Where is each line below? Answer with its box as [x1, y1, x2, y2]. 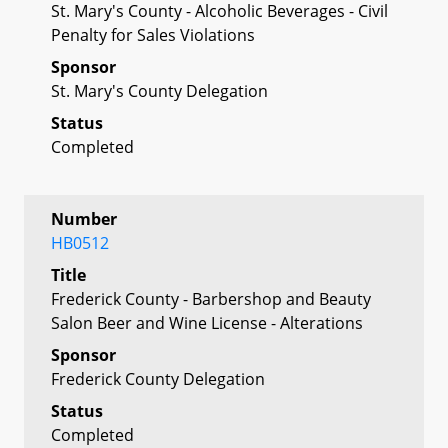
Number [51, 207, 117, 230]
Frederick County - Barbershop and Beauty [51, 287, 371, 310]
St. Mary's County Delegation [51, 79, 268, 102]
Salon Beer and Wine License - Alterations [51, 311, 363, 334]
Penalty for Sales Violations [51, 23, 255, 46]
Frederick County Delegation [51, 367, 265, 390]
